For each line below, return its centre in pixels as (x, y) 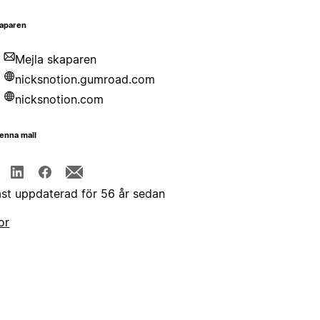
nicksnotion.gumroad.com (85, 80)
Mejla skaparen (56, 60)
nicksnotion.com (60, 100)
